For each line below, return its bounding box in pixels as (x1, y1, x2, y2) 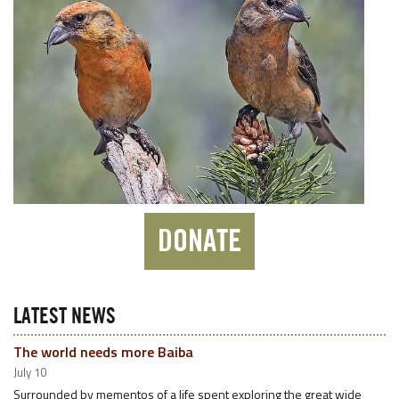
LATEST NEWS (13, 305, 116, 328)
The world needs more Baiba (13, 340, 193, 362)
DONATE (158, 225, 241, 256)
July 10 (13, 362, 46, 381)
